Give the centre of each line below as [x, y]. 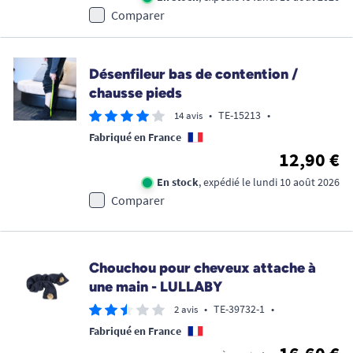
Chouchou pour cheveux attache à [203, 268]
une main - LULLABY [156, 287]
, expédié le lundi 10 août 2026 [269, 182]
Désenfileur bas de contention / [194, 74]
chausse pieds [136, 93]
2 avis [186, 310]
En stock [178, 182]
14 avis [188, 116]
